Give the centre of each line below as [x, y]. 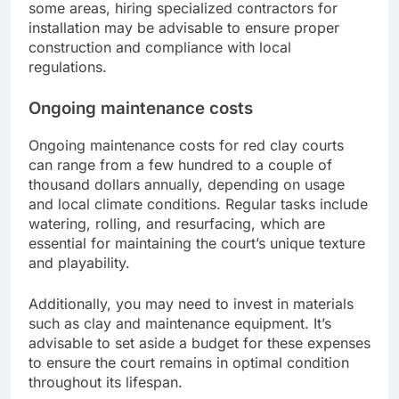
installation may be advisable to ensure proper [184, 28]
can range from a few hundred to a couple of [180, 164]
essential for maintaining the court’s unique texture [197, 243]
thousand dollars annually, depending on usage [187, 184]
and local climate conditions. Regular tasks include [198, 204]
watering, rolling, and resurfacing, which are [177, 223]
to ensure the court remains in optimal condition [189, 362]
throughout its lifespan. [106, 382]
